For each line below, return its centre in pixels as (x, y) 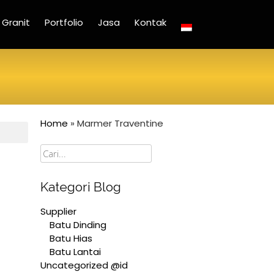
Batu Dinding (78, 224)
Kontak (150, 22)
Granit (16, 22)
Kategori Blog (81, 187)
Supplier (58, 211)
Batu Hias (71, 238)
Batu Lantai (75, 251)
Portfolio (64, 22)
